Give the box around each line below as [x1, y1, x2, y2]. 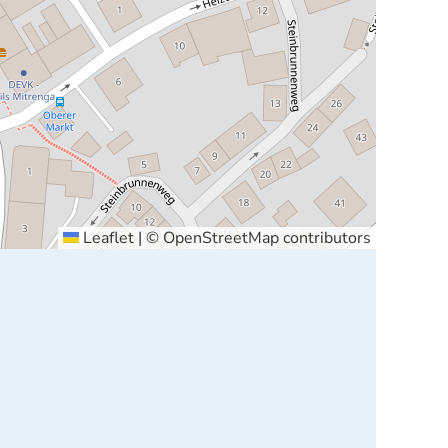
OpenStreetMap [162, 227, 279, 249]
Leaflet [78, 227, 134, 249]
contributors [278, 227, 371, 249]
